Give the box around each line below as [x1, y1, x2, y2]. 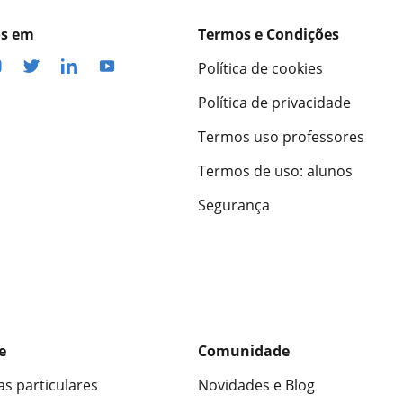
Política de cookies [198, 58, 323, 79]
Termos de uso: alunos [198, 161, 353, 182]
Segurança [198, 195, 270, 216]
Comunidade [198, 341, 290, 362]
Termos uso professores [198, 127, 364, 148]
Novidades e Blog [198, 375, 315, 396]
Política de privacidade [198, 93, 351, 113]
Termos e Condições [198, 24, 339, 45]
